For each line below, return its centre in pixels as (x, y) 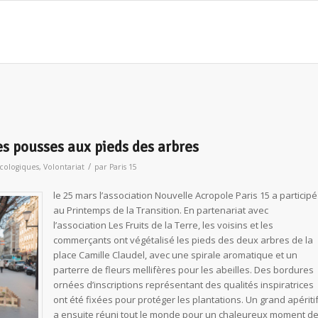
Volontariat (64, 167)
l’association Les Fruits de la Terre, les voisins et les (163, 225)
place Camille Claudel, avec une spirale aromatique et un (175, 255)
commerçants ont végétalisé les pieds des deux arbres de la (183, 240)
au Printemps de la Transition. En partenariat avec (161, 210)
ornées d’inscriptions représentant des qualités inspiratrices (183, 285)
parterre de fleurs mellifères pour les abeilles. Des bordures (183, 270)
